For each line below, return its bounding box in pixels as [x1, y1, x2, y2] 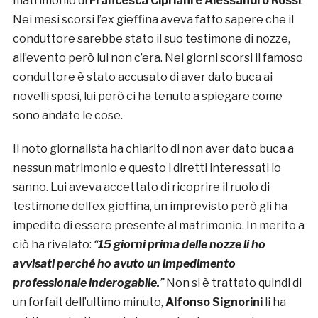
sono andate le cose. [12, 109, 123, 123]
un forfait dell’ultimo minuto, [12, 295, 165, 309]
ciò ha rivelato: [12, 238, 94, 252]
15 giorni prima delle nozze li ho [97, 238, 265, 252]
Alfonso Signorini [165, 295, 265, 309]
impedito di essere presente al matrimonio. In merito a [12, 219, 305, 233]
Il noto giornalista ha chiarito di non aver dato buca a [12, 142, 294, 156]
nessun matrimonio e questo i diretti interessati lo [12, 161, 281, 175]
